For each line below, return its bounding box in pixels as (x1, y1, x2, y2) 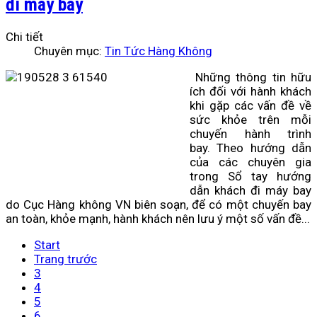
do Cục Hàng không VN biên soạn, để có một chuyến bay (6, 197, 311, 212)
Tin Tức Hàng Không (105, 44, 212, 59)
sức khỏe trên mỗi (190, 113, 311, 127)
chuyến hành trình (190, 127, 311, 142)
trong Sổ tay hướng (190, 169, 311, 184)
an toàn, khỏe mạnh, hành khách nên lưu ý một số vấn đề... (6, 212, 310, 226)
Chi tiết (6, 30, 43, 45)
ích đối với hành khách (190, 84, 311, 99)
